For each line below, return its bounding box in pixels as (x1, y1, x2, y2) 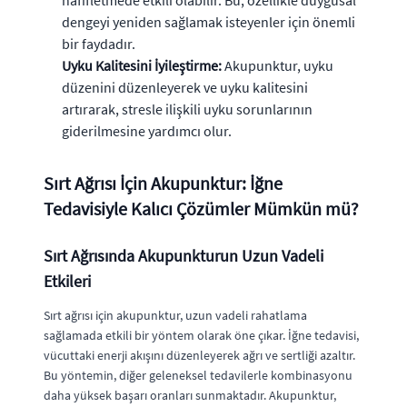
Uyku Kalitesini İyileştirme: (62, 55, 222, 74)
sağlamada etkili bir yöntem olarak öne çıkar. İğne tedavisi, (44, 326, 359, 343)
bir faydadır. (62, 34, 135, 53)
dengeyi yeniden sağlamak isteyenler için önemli (62, 12, 355, 31)
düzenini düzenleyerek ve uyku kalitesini (62, 77, 308, 96)
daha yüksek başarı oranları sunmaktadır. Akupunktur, (44, 386, 336, 403)
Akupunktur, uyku (222, 55, 333, 74)
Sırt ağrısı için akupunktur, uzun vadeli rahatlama (44, 306, 307, 323)
